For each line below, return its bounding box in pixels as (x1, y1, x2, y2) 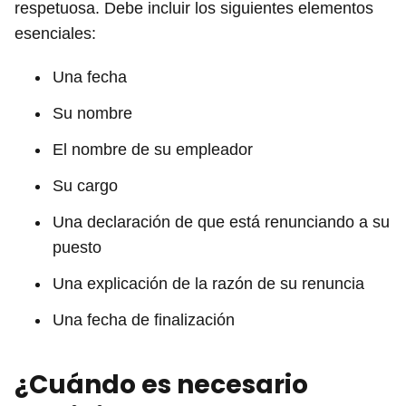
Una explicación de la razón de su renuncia (53, 274, 364, 293)
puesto (53, 237, 101, 256)
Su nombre (53, 103, 132, 122)
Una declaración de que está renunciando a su (53, 212, 390, 231)
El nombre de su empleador (53, 140, 253, 159)
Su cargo (53, 176, 118, 195)
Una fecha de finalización (53, 310, 235, 329)
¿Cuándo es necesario (14, 366, 308, 402)
